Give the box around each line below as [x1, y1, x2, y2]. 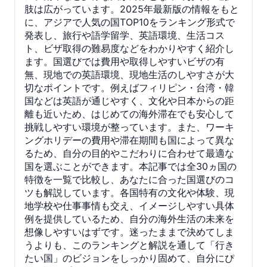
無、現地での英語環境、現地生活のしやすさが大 [24, 68, 234, 80]
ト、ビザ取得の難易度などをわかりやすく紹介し [24, 42, 234, 54]
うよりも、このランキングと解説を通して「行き [24, 238, 234, 251]
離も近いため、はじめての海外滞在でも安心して [24, 107, 234, 120]
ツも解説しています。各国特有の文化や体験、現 [24, 186, 234, 198]
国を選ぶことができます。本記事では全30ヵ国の [24, 160, 237, 172]
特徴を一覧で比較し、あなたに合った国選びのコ [24, 173, 234, 185]
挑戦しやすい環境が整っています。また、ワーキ [24, 120, 234, 133]
